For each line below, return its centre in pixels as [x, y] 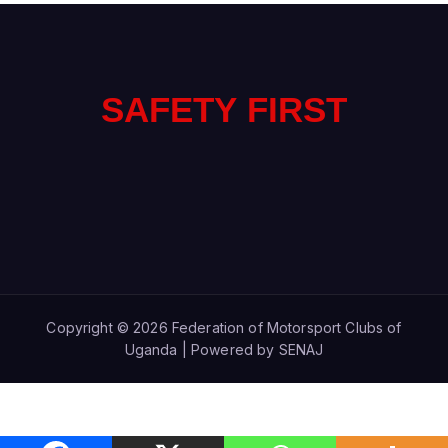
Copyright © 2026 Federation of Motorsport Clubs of [224, 327]
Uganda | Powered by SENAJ [224, 349]
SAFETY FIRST [224, 109]
